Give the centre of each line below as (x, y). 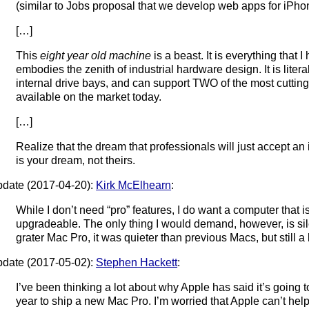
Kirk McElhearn (134, 185)
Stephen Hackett (137, 262)
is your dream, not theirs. (76, 160)
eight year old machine (97, 55)
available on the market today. (89, 97)
